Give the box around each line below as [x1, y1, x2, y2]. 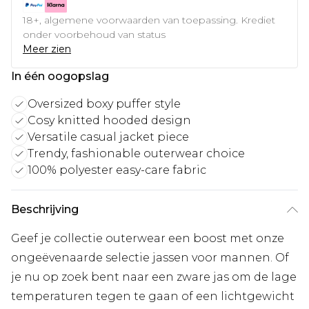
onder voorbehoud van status [23, 28, 166, 41]
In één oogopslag [11, 69, 109, 83]
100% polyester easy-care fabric [28, 163, 206, 177]
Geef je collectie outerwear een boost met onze [11, 231, 284, 245]
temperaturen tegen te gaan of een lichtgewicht [11, 289, 295, 303]
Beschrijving [11, 202, 79, 216]
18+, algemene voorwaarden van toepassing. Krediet [23, 13, 275, 26]
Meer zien [23, 42, 71, 55]
